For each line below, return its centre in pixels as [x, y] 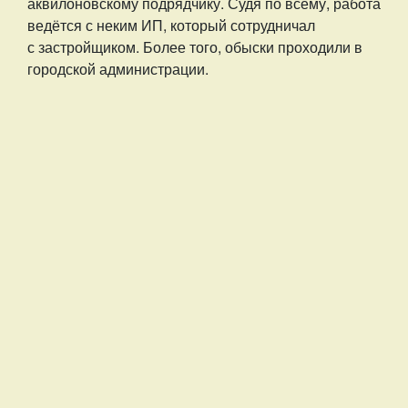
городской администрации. [118, 69]
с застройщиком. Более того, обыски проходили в [195, 47]
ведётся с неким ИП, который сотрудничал [171, 25]
